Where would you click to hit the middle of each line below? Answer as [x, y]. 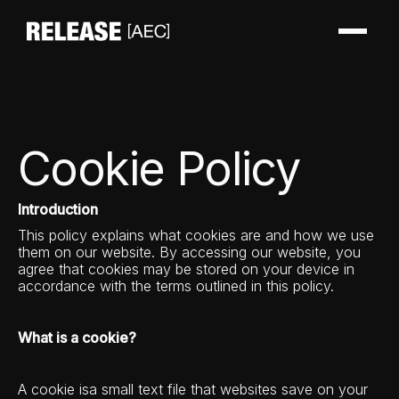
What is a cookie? [77, 338]
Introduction [58, 209]
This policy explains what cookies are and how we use [196, 235]
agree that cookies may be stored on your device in [186, 269]
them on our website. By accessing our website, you [189, 252]
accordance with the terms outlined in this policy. [176, 286]
